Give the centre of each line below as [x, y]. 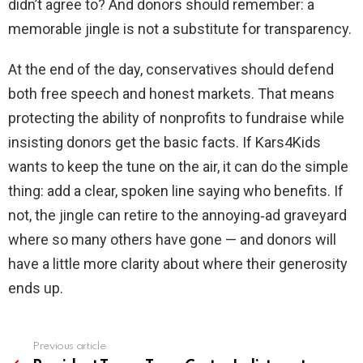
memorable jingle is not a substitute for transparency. [180, 29]
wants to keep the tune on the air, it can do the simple [178, 167]
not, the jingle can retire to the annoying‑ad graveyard [177, 216]
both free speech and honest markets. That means [171, 94]
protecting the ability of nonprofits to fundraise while [176, 118]
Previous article [69, 347]
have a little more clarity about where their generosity [178, 264]
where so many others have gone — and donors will [172, 240]
